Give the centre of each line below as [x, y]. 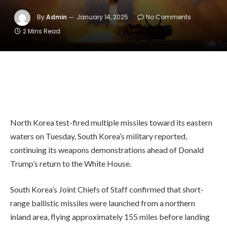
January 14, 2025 [102, 17]
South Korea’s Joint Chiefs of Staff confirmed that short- [107, 190]
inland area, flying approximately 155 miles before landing [110, 217]
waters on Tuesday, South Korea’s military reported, [99, 136]
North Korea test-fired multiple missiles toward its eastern [111, 122]
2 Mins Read [42, 31]
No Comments [168, 17]
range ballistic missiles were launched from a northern [103, 203]
